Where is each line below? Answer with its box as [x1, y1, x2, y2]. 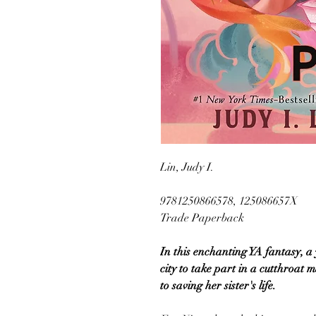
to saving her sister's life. [160, 279, 276, 293]
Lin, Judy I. [160, 160, 214, 174]
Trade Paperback [160, 211, 244, 225]
